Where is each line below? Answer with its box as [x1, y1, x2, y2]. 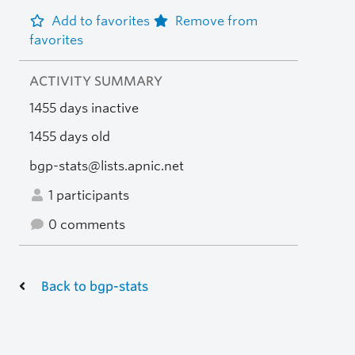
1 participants [44, 187, 129, 203]
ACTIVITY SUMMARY [29, 73, 162, 89]
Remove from [174, 13, 258, 29]
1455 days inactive [29, 100, 139, 116]
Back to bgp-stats [41, 278, 148, 294]
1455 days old [29, 129, 110, 145]
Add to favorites [51, 13, 153, 29]
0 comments [44, 216, 125, 232]
